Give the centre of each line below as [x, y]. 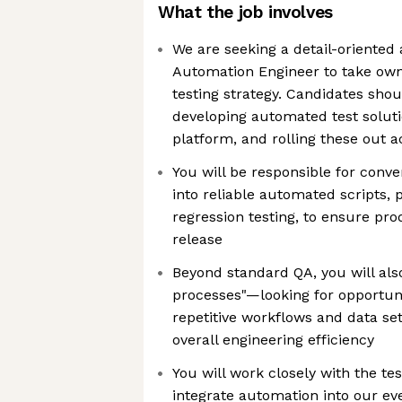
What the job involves [245, 12]
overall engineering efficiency [273, 340]
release [197, 239]
